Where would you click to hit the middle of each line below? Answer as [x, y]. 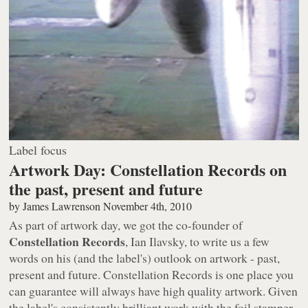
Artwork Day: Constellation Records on [148, 170]
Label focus [38, 150]
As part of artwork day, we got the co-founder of [126, 225]
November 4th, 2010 [148, 206]
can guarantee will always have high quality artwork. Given [154, 291]
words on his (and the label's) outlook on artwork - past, [145, 258]
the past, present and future [106, 189]
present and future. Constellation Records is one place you [152, 275]
